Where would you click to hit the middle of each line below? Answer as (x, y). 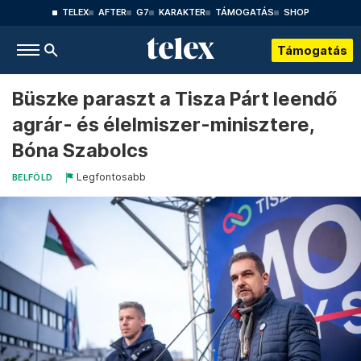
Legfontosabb (112, 177)
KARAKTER (182, 12)
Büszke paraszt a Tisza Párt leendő (175, 99)
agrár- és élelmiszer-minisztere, (163, 124)
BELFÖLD (33, 178)
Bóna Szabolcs (80, 150)
